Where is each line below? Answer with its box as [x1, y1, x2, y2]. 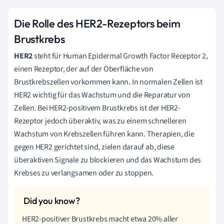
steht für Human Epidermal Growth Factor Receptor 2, [32, 50, 208, 61]
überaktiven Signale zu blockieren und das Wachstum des [14, 154, 201, 165]
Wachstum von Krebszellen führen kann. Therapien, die [14, 128, 194, 139]
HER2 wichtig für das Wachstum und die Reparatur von [14, 89, 190, 100]
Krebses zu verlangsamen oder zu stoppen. [14, 167, 154, 178]
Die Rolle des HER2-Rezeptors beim [14, 16, 180, 30]
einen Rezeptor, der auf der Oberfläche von [14, 63, 153, 74]
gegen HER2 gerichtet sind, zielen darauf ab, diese [14, 141, 174, 152]
